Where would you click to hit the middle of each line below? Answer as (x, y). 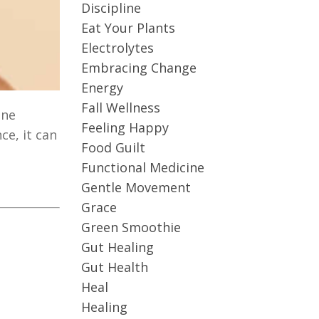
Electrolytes (117, 48)
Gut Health (114, 267)
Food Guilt (113, 147)
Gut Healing (117, 247)
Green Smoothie (131, 227)
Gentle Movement (136, 187)
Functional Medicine (142, 167)
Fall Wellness (120, 108)
